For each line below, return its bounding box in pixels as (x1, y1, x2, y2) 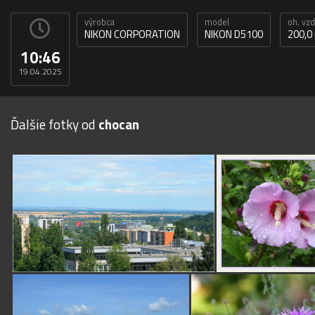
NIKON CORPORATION (84, 26, 180, 43)
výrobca (84, 15, 115, 30)
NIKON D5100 (205, 26, 263, 43)
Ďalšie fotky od (11, 114, 98, 135)
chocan (98, 114, 139, 135)
